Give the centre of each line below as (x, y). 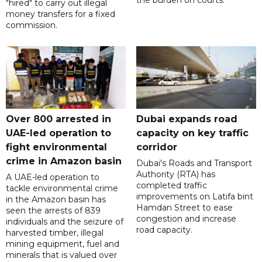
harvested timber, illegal (55, 232)
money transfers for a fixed (61, 14)
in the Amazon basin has (56, 199)
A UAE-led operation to (53, 177)
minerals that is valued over (61, 255)
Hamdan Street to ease (184, 207)
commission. (34, 25)
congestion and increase (186, 218)
